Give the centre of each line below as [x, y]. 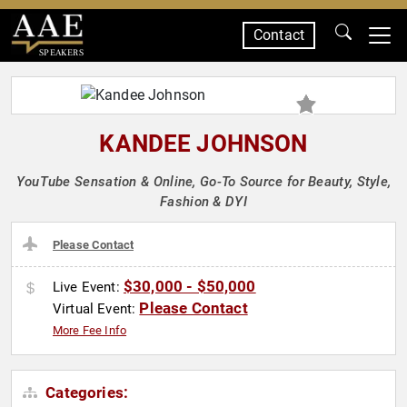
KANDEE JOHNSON [203, 144]
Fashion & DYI [203, 202]
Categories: [85, 393]
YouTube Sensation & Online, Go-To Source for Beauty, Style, [203, 182]
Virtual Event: [96, 309]
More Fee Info [90, 331]
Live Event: [88, 288]
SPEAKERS [61, 52]
